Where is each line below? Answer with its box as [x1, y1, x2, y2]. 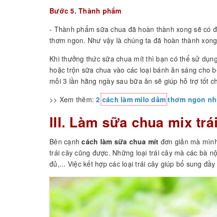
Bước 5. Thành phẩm [49, 6, 122, 16]
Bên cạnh [49, 137, 82, 147]
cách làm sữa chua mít [81, 137, 159, 147]
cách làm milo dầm [102, 94, 166, 105]
